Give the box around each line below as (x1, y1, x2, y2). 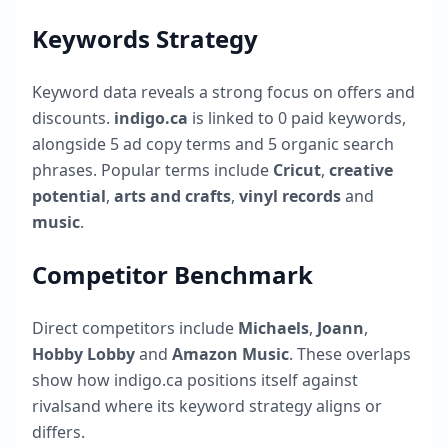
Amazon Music (172, 343, 289, 365)
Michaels (238, 317, 309, 339)
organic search (277, 133, 394, 155)
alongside (32, 133, 110, 155)
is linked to (188, 107, 278, 129)
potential (32, 185, 106, 207)
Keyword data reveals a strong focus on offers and (32, 81, 415, 103)
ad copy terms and (119, 133, 268, 155)
